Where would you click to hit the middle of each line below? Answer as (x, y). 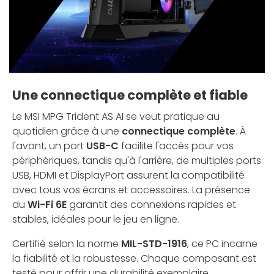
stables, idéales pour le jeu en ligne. (96, 220)
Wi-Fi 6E (47, 205)
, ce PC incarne (222, 244)
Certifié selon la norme (67, 244)
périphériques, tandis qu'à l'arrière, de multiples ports (137, 161)
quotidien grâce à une (67, 131)
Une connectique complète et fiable (130, 95)
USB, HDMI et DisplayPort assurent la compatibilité (128, 176)
